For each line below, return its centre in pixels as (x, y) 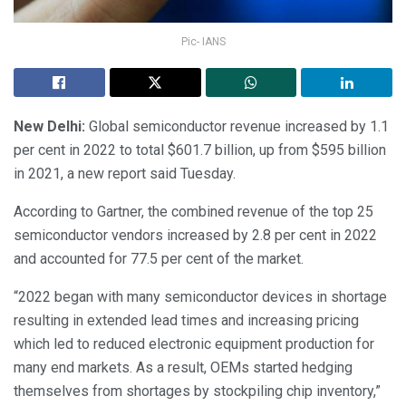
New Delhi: (51, 127)
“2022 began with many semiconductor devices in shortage (200, 297)
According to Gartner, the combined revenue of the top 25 (193, 212)
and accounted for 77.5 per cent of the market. (159, 259)
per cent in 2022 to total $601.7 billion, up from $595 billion (200, 150)
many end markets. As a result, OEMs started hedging (183, 368)
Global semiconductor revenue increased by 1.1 (239, 127)
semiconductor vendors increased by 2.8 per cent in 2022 (195, 236)
